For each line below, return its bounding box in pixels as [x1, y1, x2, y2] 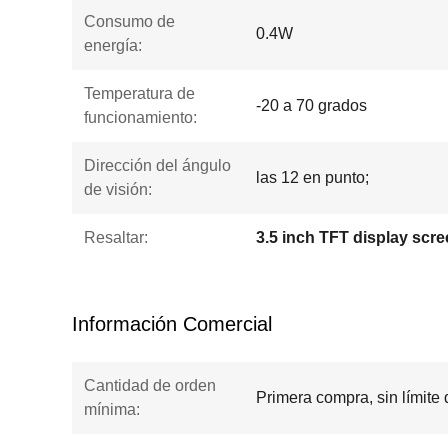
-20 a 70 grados [256, 97, 367, 114]
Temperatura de [84, 85, 195, 102]
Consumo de [84, 13, 175, 30]
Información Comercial [72, 313, 272, 335]
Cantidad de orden [84, 377, 216, 394]
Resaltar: [84, 229, 148, 246]
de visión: [84, 181, 152, 198]
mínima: [84, 401, 140, 418]
